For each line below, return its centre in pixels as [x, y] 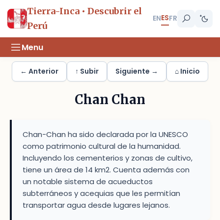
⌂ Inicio [187, 71]
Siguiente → [137, 71]
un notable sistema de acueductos [88, 181]
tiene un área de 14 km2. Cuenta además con [106, 170]
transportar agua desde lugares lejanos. [96, 205]
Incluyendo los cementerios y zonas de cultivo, [108, 158]
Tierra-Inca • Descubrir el [84, 11]
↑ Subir [87, 71]
